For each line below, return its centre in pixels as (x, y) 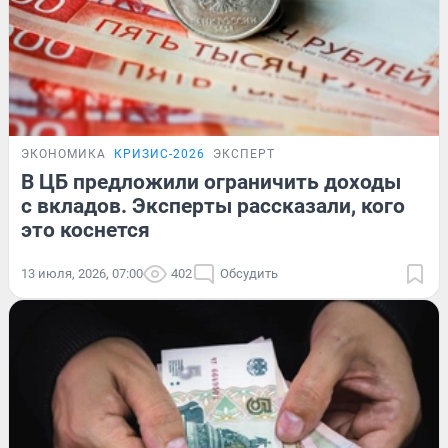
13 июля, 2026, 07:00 (82, 274)
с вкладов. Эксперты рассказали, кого (213, 206)
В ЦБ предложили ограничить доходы (211, 182)
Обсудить (249, 274)
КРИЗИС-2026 (159, 154)
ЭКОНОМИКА (63, 154)
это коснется (85, 230)
